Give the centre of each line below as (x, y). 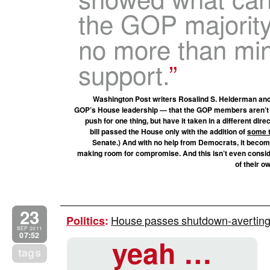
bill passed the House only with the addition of (168, 131)
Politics (86, 220)
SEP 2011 (30, 228)
